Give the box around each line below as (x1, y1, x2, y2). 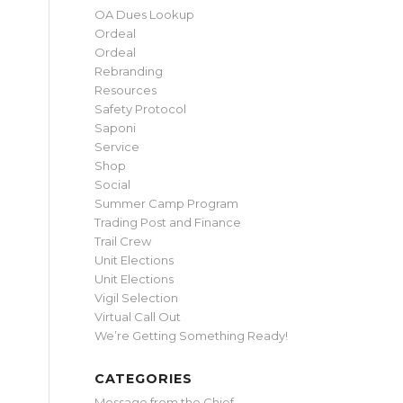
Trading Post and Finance (94, 215, 242, 229)
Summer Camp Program (94, 196, 239, 210)
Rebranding (94, 64, 164, 78)
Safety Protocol (94, 102, 187, 116)
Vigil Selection (94, 291, 179, 305)
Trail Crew (94, 234, 152, 248)
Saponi (94, 121, 137, 135)
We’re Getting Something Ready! (94, 328, 289, 343)
